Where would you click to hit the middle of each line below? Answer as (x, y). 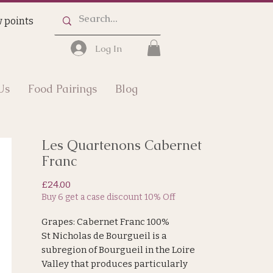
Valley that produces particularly (115, 264)
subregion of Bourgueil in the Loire (118, 250)
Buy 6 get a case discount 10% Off (108, 197)
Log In (108, 48)
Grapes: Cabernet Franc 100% (105, 222)
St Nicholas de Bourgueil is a (104, 236)
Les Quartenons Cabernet (122, 146)
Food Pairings (62, 89)
